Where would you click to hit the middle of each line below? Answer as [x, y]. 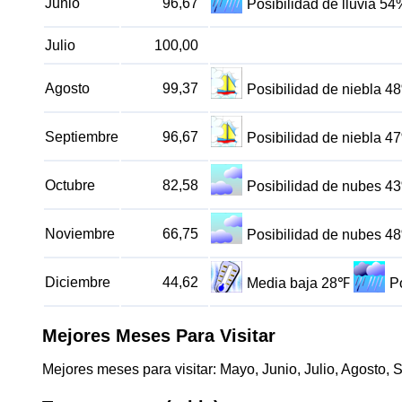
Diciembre [78, 282]
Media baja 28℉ [299, 284]
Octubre [70, 185]
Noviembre [80, 234]
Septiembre [82, 137]
